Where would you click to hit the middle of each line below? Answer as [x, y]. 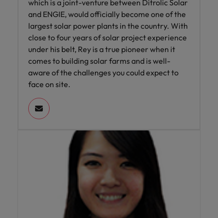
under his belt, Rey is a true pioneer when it [102, 49]
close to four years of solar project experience [108, 38]
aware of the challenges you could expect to [103, 73]
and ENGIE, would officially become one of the [107, 14]
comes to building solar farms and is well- [99, 61]
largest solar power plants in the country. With [108, 26]
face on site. [49, 84]
